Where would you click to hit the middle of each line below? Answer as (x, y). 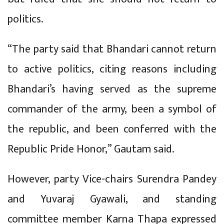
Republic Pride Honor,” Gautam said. (91, 149)
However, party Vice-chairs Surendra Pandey (112, 179)
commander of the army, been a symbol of (112, 109)
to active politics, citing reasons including (112, 69)
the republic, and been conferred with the (112, 129)
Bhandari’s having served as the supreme (112, 89)
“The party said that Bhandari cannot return (112, 49)
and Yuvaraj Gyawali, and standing (112, 199)
